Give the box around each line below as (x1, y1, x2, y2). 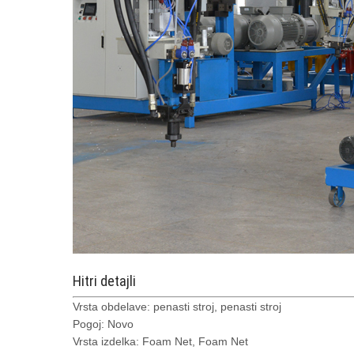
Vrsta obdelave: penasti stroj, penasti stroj (73, 300, 281, 313)
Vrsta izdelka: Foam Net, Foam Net (73, 335, 248, 348)
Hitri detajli (73, 273, 136, 289)
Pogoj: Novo (73, 318, 134, 330)
